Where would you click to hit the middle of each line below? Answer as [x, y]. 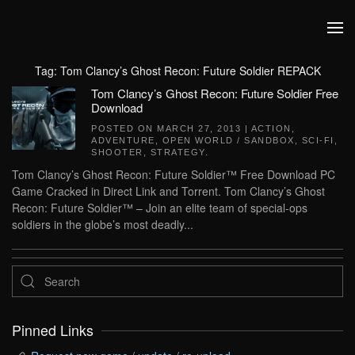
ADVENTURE [123, 140]
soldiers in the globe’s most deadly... [103, 224]
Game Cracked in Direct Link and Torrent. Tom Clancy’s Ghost [168, 191]
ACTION [271, 128]
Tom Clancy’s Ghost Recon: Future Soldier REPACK [190, 71]
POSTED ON [124, 128]
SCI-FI [318, 140]
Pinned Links [53, 330]
